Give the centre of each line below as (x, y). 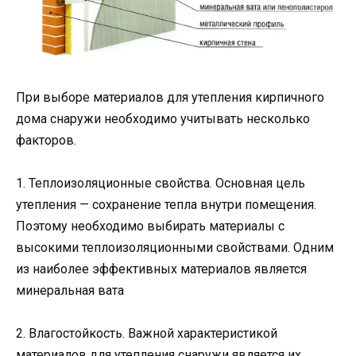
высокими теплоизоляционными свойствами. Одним (175, 247)
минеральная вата (70, 290)
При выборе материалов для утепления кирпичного (170, 97)
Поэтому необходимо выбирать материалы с (150, 226)
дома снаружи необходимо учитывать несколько (163, 118)
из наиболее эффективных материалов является (161, 269)
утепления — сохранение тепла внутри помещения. (166, 204)
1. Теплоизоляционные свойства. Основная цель (161, 183)
